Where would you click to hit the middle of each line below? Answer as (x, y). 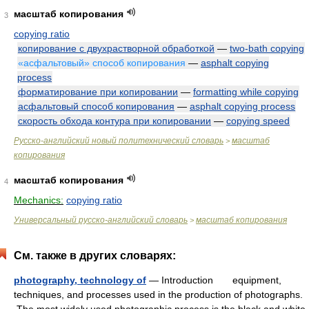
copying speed (258, 121)
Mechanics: (39, 200)
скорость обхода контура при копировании (114, 121)
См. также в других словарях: (95, 256)
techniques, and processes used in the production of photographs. (158, 295)
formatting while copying (246, 92)
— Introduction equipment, (214, 280)
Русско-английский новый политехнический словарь (119, 141)
